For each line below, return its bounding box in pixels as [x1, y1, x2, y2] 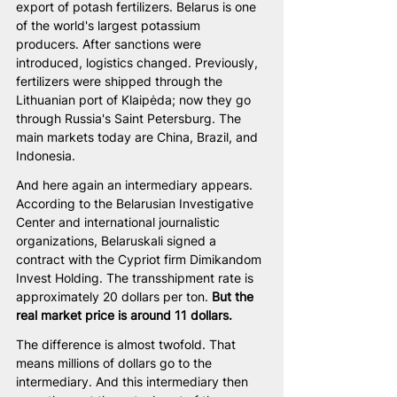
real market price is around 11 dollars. [16, 307, 232, 323]
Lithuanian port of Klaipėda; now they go [16, 91, 254, 107]
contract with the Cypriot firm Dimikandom [16, 251, 265, 267]
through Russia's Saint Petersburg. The [16, 110, 245, 126]
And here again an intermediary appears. [16, 176, 256, 192]
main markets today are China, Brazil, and [16, 128, 261, 144]
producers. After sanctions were [16, 35, 205, 51]
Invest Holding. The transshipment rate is [16, 269, 257, 285]
